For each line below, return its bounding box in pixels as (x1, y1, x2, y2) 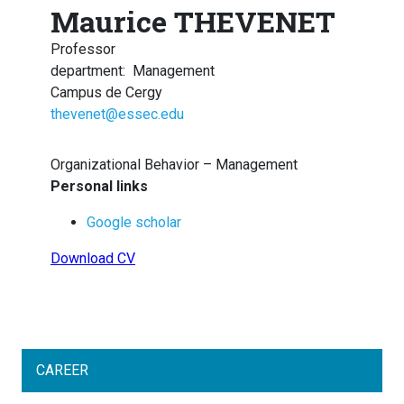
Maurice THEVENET (50, 2, 335, 41)
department (50, 62, 123, 80)
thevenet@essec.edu (50, 106, 184, 124)
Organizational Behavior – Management (50, 156, 298, 174)
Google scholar (87, 214, 181, 232)
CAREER (36, 362, 88, 380)
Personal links (50, 178, 148, 196)
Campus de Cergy (50, 84, 162, 102)
